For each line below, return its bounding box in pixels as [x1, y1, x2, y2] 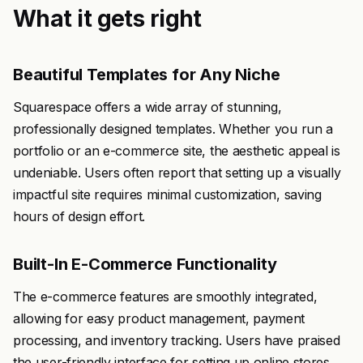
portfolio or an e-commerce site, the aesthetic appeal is [13, 143, 340, 159]
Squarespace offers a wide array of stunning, [13, 99, 282, 115]
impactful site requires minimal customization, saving [13, 186, 322, 203]
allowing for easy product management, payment [13, 310, 305, 327]
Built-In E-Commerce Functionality [13, 254, 277, 274]
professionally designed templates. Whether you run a [13, 121, 333, 137]
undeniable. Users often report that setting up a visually [13, 164, 341, 181]
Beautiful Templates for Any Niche [13, 65, 280, 84]
